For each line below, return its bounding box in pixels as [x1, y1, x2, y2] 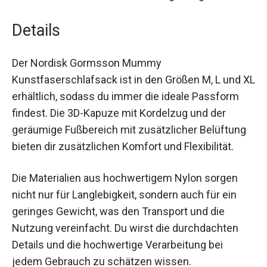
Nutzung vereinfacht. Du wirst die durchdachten [12, 246, 238, 259]
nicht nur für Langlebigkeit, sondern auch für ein [12, 213, 237, 226]
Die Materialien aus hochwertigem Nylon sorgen [12, 196, 238, 209]
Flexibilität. [12, 164, 61, 178]
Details [12, 29, 60, 48]
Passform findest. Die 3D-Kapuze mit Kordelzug [12, 114, 237, 128]
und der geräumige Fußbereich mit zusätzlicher [12, 131, 235, 144]
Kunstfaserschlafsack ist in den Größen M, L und [12, 81, 241, 94]
